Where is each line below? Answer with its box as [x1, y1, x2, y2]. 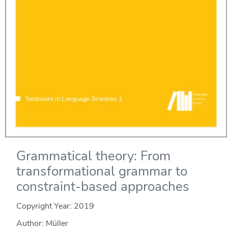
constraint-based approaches [16, 177, 189, 195]
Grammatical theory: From [16, 147, 170, 165]
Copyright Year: [16, 200, 74, 212]
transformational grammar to [16, 162, 187, 180]
